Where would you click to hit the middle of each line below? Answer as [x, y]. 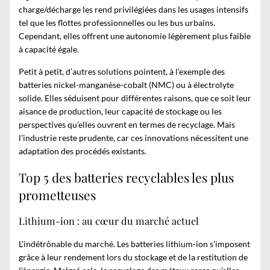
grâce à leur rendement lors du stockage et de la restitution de [133, 257]
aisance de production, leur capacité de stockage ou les [120, 111]
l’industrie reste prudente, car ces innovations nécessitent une [133, 138]
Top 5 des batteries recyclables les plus [126, 177]
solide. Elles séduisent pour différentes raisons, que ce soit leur [135, 98]
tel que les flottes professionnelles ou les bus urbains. [117, 23]
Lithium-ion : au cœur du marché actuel [109, 221]
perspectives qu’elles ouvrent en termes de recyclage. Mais [127, 125]
